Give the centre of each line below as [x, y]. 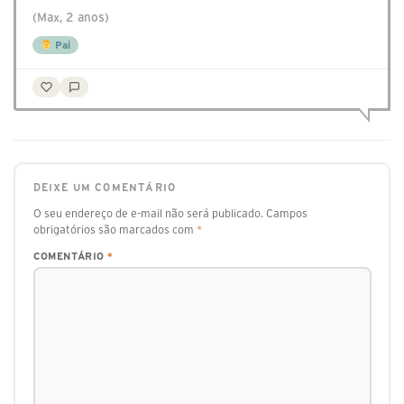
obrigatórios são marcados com [115, 229]
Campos [286, 213]
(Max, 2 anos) [71, 18]
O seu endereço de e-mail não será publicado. [148, 213]
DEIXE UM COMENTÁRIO [105, 187]
